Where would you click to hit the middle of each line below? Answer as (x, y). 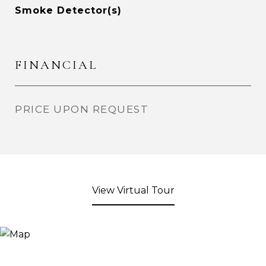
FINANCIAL (56, 65)
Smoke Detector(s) (68, 10)
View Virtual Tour (133, 190)
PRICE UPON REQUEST (82, 109)
